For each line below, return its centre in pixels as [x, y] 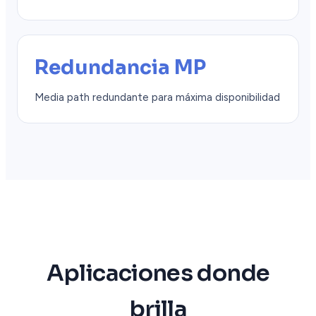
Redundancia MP [120, 68]
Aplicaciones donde [158, 273]
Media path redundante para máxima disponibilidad [157, 98]
